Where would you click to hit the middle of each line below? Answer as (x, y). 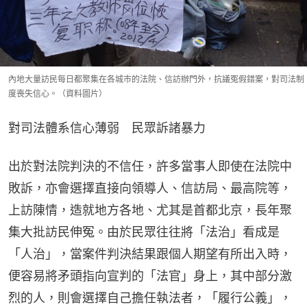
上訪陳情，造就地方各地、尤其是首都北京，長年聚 (150, 210)
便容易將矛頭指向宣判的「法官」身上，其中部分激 (150, 275)
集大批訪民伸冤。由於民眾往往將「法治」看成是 (144, 232)
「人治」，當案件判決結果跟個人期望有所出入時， (150, 254)
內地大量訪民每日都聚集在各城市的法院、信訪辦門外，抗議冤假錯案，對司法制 (156, 79)
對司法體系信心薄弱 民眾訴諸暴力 (107, 127)
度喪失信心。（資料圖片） (58, 93)
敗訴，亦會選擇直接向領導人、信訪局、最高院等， (150, 188)
